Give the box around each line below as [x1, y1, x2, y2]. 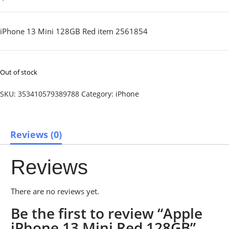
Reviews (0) [10, 128, 62, 141]
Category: [81, 89, 116, 99]
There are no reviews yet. [11, 186, 99, 196]
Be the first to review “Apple [11, 203, 202, 223]
